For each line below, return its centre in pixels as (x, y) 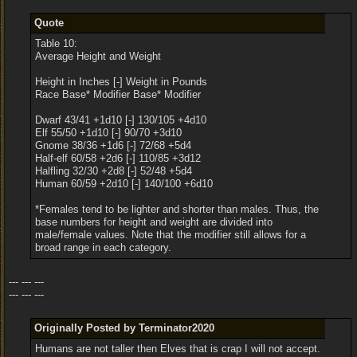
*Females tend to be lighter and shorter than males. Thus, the (177, 209)
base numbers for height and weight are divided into (153, 222)
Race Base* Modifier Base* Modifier (118, 94)
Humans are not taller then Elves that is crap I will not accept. (177, 349)
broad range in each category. (103, 247)
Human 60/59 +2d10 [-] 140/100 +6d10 (124, 184)
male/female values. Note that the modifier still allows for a (170, 235)
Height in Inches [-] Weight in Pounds (121, 82)
